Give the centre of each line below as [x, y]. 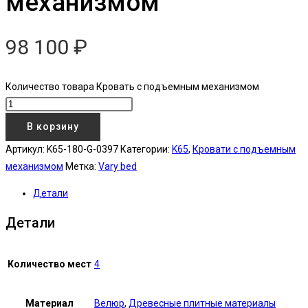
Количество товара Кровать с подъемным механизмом [132, 86]
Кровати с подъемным [244, 149]
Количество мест [49, 264]
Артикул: [26, 149]
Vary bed [118, 166]
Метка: [82, 166]
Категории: [146, 149]
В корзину [53, 126]
